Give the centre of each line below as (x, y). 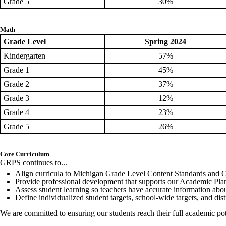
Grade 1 (16, 70)
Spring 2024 (165, 41)
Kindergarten (24, 55)
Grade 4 (17, 112)
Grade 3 (16, 98)
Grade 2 (16, 84)
